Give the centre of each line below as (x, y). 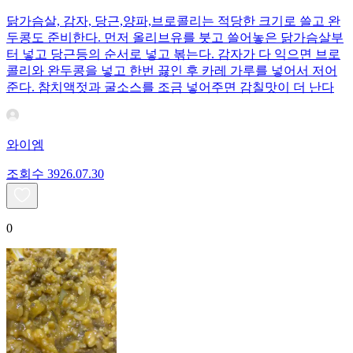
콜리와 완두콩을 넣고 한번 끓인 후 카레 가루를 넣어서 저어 (172, 71)
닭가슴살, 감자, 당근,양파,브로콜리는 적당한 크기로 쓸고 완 (173, 21)
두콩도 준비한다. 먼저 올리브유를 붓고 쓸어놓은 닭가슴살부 (175, 38)
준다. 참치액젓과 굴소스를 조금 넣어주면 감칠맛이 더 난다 (170, 87)
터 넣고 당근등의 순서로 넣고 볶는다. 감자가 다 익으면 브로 (173, 54)
